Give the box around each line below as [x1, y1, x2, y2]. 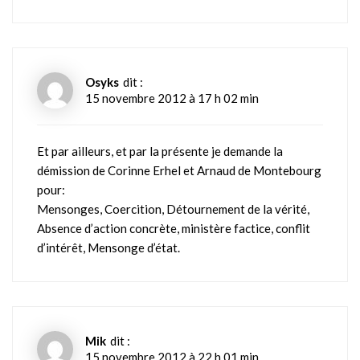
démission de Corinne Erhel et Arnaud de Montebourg [37, 162, 321, 178]
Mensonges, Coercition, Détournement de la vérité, [37, 201, 309, 216]
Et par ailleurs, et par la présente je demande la [37, 143, 283, 158]
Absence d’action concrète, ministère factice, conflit [37, 220, 310, 235]
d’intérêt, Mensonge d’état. [37, 239, 180, 255]
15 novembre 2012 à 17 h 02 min [85, 91, 259, 105]
